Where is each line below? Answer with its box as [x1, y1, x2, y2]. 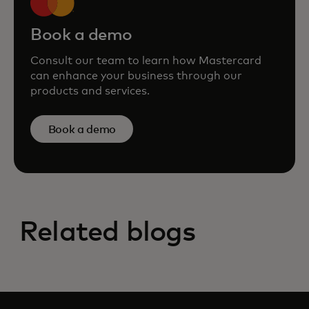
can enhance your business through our [30, 70, 242, 81]
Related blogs [19, 219, 196, 246]
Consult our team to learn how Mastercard [30, 55, 261, 66]
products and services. [30, 86, 150, 97]
